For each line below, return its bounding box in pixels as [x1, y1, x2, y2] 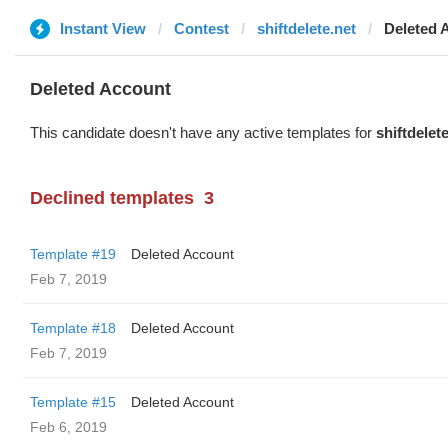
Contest [174, 20, 229, 37]
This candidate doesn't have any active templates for [30, 124, 376, 141]
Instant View [60, 20, 146, 37]
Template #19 [30, 246, 116, 262]
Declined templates [30, 188, 194, 208]
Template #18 [30, 320, 116, 336]
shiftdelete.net [257, 20, 356, 37]
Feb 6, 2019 [30, 419, 107, 435]
